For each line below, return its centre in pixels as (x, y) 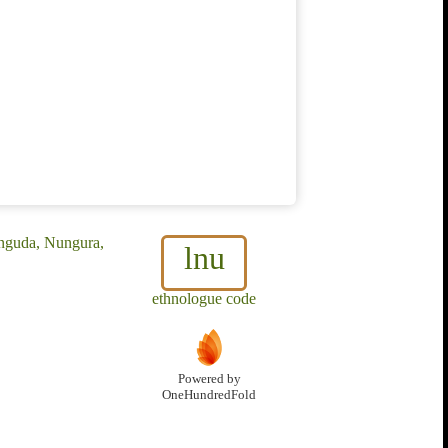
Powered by (209, 379)
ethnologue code (204, 299)
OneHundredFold (209, 395)
